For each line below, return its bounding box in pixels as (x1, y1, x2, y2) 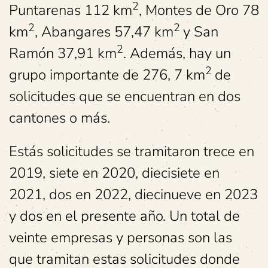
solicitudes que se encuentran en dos (9, 87, 240, 106)
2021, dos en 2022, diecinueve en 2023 (9, 185, 258, 205)
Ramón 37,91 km (9, 44, 117, 63)
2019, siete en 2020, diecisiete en (9, 163, 220, 183)
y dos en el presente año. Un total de (9, 206, 240, 226)
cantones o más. (9, 108, 110, 128)
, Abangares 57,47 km (35, 22, 173, 42)
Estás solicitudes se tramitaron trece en (9, 142, 254, 162)
